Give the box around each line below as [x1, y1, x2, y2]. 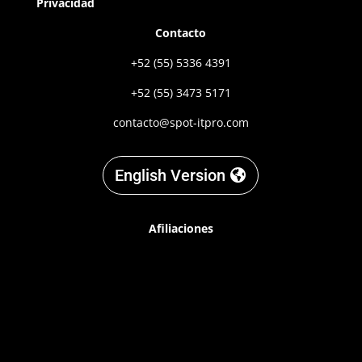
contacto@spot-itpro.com [112, 115, 249, 131]
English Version [115, 166, 226, 186]
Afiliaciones [148, 221, 213, 237]
